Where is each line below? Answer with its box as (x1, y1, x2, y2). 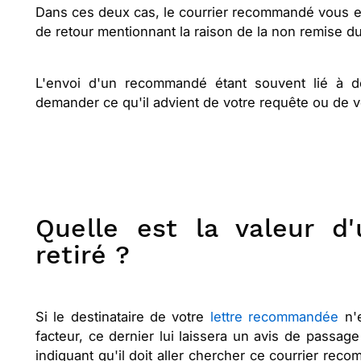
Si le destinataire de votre (35, 309, 210, 326)
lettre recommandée (210, 309, 339, 326)
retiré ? (35, 239, 130, 271)
